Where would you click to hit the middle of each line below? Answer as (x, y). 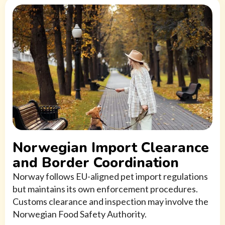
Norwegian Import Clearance (111, 148)
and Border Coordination (96, 163)
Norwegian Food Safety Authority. (80, 214)
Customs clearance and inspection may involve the (110, 202)
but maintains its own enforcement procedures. (105, 189)
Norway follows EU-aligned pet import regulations (110, 177)
